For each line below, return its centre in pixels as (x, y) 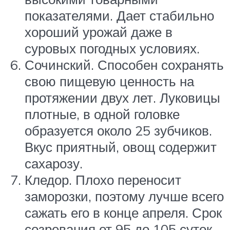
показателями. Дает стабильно (119, 16)
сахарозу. (54, 164)
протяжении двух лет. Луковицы (122, 98)
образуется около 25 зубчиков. (118, 131)
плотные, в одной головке (102, 114)
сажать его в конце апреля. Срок (123, 213)
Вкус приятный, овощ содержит (121, 147)
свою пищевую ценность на (109, 81)
